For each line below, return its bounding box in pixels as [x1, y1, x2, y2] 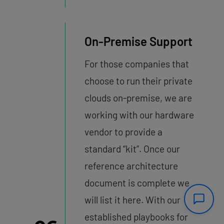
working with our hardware [84, 109, 194, 121]
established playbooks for [84, 211, 188, 223]
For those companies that [84, 58, 189, 70]
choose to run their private [84, 75, 192, 87]
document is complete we [84, 177, 189, 189]
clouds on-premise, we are [84, 92, 192, 104]
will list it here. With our [84, 194, 180, 206]
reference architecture [84, 160, 178, 172]
